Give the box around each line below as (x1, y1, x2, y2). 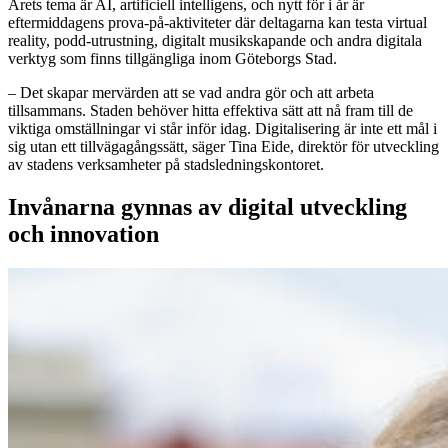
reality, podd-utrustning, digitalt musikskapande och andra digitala (8, 31, 422, 49)
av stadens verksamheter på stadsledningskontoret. (8, 155, 324, 173)
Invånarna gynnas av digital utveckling (8, 193, 407, 220)
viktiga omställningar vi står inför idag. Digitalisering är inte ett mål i (8, 119, 437, 137)
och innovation (8, 220, 159, 247)
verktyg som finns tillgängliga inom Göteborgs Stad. (8, 49, 337, 67)
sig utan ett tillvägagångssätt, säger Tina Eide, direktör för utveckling (8, 137, 439, 155)
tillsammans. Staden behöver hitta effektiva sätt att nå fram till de (8, 101, 413, 119)
